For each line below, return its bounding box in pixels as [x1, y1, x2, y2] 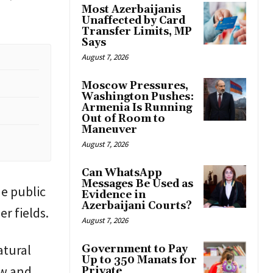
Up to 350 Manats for [82, 253, 197, 268]
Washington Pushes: [82, 90, 194, 104]
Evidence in [82, 188, 146, 202]
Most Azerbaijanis [82, 3, 181, 17]
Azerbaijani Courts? [82, 199, 192, 213]
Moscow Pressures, [82, 79, 188, 93]
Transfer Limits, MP [82, 25, 192, 39]
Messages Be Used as [82, 177, 193, 191]
